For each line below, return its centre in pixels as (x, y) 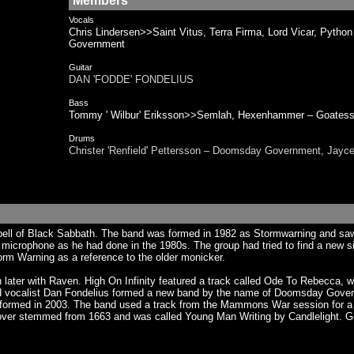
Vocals (81, 20)
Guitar (81, 67)
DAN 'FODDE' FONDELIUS (131, 79)
